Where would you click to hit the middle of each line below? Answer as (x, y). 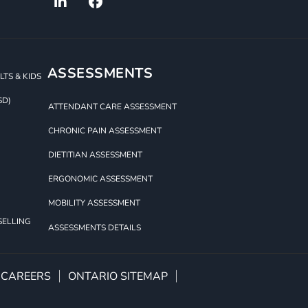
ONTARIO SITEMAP (118, 276)
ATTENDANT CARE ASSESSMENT (112, 107)
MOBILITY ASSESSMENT (94, 203)
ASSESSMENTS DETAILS (94, 227)
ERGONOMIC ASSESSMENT (100, 179)
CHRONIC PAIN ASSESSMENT (104, 131)
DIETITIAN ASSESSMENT (95, 155)
